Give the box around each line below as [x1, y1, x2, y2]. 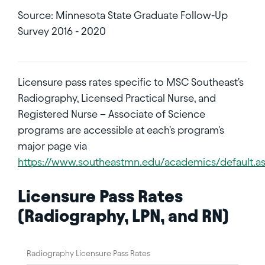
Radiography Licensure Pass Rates [27, 248, 150, 258]
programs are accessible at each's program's [18, 124, 224, 135]
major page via [18, 140, 87, 151]
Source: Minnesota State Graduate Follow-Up [18, 9, 228, 21]
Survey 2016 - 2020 [18, 25, 106, 37]
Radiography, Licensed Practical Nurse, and [18, 92, 216, 104]
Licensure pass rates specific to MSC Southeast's [18, 76, 244, 88]
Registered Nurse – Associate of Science [18, 108, 205, 119]
